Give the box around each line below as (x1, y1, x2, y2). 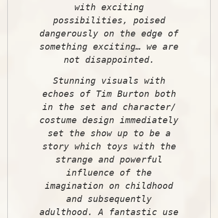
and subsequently (66, 193, 152, 204)
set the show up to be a (47, 127, 171, 138)
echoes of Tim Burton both (42, 88, 176, 99)
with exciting (74, 1, 144, 12)
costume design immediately (39, 114, 179, 125)
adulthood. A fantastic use (39, 206, 179, 217)
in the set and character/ (42, 101, 176, 112)
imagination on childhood (45, 180, 173, 191)
